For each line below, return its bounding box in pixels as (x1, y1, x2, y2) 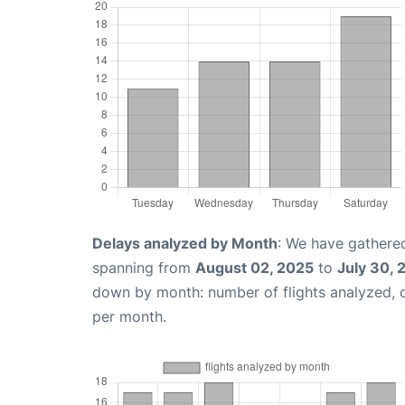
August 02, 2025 (195, 258, 314, 277)
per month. (92, 306, 166, 325)
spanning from (92, 258, 195, 277)
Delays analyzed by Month (92, 233, 278, 252)
